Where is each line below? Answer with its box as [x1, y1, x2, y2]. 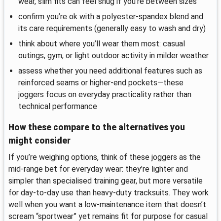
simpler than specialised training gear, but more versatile [8, 176, 203, 186]
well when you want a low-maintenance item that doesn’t [8, 200, 206, 210]
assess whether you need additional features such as [18, 66, 202, 76]
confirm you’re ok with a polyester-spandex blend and [18, 12, 203, 22]
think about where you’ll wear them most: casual [18, 39, 185, 49]
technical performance [18, 102, 97, 111]
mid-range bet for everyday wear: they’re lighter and [8, 164, 188, 174]
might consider [8, 136, 71, 146]
